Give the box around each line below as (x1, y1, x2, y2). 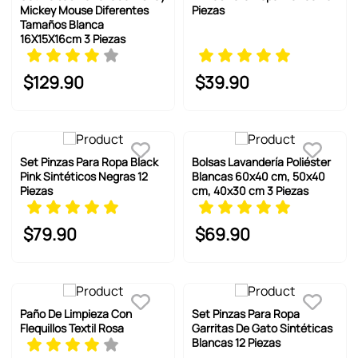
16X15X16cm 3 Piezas (19, 30, 125, 46)
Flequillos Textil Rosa (19, 320, 124, 336)
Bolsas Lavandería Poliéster (192, 153, 331, 169)
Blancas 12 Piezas (192, 334, 280, 350)
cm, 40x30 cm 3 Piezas (192, 182, 308, 198)
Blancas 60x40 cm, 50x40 (192, 168, 325, 184)
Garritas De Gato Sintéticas (192, 320, 332, 336)
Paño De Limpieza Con (19, 305, 132, 321)
